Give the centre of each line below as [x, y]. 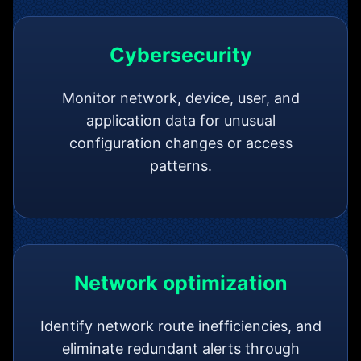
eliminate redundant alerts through [180, 348]
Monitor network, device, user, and [180, 98]
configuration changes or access [180, 143]
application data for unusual [180, 120]
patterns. [180, 165]
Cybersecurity [180, 54]
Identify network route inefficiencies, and [180, 326]
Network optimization [180, 282]
